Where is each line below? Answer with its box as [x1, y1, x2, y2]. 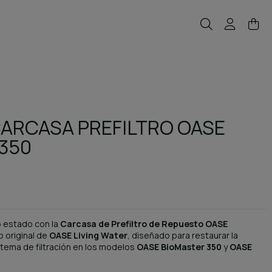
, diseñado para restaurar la [127, 229, 238, 241]
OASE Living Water [49, 229, 127, 241]
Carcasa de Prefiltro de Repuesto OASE [59, 217, 228, 229]
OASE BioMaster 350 [136, 240, 222, 253]
